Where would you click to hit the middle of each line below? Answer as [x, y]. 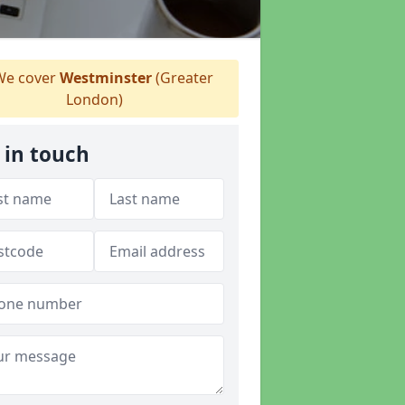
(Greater [183, 78]
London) [94, 99]
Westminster [106, 78]
